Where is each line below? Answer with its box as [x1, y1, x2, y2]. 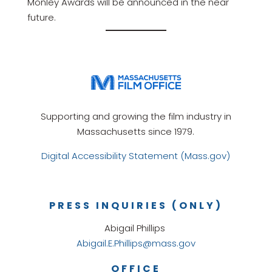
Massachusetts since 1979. [77, 125, 195, 138]
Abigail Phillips [104, 222, 168, 235]
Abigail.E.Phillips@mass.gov [76, 237, 195, 250]
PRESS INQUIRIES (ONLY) [49, 199, 223, 213]
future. [27, 11, 56, 24]
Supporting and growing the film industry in [40, 110, 231, 123]
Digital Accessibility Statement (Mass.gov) [41, 149, 231, 163]
